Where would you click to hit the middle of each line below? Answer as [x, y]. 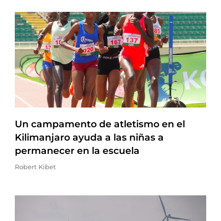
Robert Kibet [35, 167]
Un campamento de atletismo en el [100, 124]
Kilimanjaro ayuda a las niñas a [89, 137]
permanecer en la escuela [77, 151]
